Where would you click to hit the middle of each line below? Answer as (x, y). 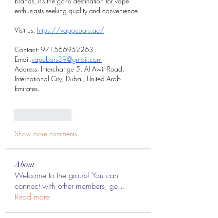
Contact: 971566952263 (54, 49)
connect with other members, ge (66, 186)
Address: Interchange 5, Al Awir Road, (69, 69)
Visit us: (26, 30)
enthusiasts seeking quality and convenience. (77, 10)
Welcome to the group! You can (66, 175)
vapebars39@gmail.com (67, 59)
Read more (32, 196)
